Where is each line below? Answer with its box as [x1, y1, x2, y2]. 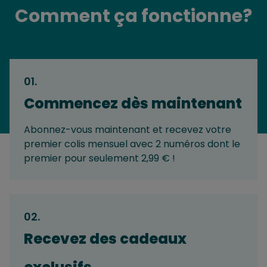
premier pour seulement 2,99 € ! [24, 151, 175, 166]
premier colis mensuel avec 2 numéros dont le [24, 137, 240, 151]
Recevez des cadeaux [24, 229, 187, 249]
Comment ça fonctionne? [15, 4, 252, 29]
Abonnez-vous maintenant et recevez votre [24, 123, 231, 137]
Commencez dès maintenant [24, 94, 242, 114]
